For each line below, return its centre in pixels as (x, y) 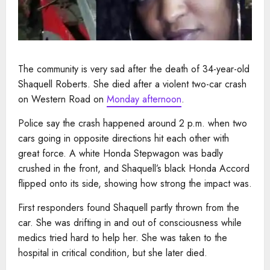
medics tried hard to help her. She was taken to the (123, 237)
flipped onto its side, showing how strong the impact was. (135, 183)
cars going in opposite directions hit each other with (124, 138)
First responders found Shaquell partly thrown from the (129, 207)
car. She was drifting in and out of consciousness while (130, 222)
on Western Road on (62, 99)
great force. (42, 153)
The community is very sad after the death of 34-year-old (134, 69)
